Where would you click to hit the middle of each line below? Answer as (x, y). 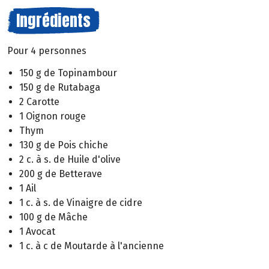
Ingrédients (53, 20)
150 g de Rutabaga (60, 87)
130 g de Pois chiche (64, 145)
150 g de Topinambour (68, 73)
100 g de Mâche (53, 217)
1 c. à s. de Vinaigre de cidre (81, 202)
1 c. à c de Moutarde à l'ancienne (92, 246)
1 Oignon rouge (53, 116)
